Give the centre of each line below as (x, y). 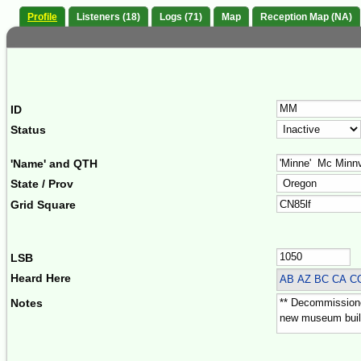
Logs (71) (181, 17)
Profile (42, 17)
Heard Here (41, 278)
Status (28, 130)
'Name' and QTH (54, 163)
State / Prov (42, 184)
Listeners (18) (108, 17)
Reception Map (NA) (306, 17)
